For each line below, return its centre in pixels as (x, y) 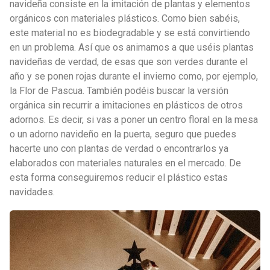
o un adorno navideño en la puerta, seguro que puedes (123, 134)
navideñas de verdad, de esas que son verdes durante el (129, 61)
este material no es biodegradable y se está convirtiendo (130, 33)
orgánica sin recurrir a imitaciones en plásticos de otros (126, 105)
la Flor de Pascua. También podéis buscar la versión (119, 90)
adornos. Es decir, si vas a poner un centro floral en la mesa (134, 119)
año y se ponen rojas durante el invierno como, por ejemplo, (134, 76)
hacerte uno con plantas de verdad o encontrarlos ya (119, 148)
